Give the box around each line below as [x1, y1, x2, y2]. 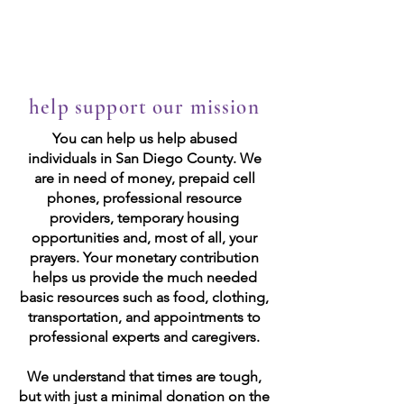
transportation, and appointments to [28, 308, 261, 326]
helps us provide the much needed [32, 269, 257, 286]
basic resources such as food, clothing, [20, 289, 269, 306]
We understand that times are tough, [27, 368, 262, 385]
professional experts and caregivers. [29, 328, 260, 345]
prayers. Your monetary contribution [30, 249, 259, 266]
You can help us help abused [51, 130, 237, 147]
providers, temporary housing [50, 209, 239, 226]
